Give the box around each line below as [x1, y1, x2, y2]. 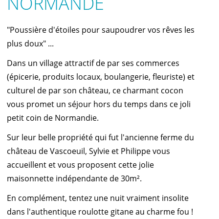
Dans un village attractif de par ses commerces [7, 58, 179, 69]
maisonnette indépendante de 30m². [7, 173, 142, 184]
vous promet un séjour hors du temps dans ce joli [7, 99, 191, 110]
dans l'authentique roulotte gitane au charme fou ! [7, 206, 193, 218]
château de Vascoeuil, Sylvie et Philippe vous [7, 146, 170, 157]
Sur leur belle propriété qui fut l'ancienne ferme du [7, 132, 194, 143]
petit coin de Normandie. [7, 112, 99, 124]
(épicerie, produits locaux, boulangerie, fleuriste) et [7, 71, 195, 83]
